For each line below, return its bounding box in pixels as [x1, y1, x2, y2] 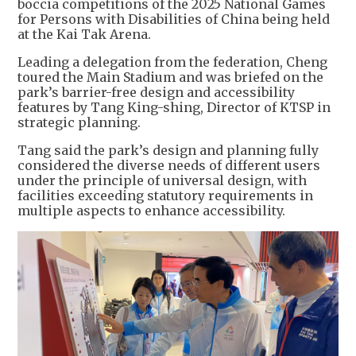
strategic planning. [17, 114, 141, 131]
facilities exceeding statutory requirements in [17, 188, 313, 204]
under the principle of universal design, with [17, 172, 307, 189]
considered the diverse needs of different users [17, 157, 320, 174]
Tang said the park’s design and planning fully [17, 142, 319, 159]
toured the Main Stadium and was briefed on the [17, 69, 323, 86]
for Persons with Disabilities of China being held [17, 11, 330, 28]
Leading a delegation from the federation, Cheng [17, 54, 327, 71]
